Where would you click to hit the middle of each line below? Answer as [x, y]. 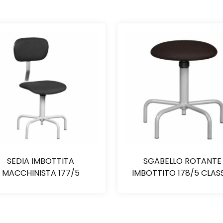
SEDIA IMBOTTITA [41, 161]
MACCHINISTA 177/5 [41, 173]
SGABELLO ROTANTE [182, 161]
